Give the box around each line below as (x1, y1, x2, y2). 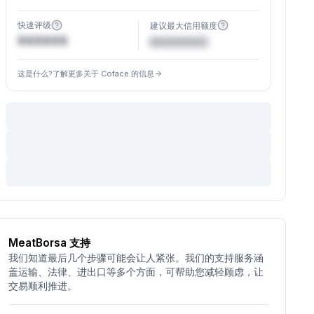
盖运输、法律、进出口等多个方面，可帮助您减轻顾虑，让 (8, 266, 264, 278)
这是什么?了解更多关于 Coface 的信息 (17, 69, 154, 78)
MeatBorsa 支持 (8, 236, 90, 250)
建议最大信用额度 (150, 20, 218, 31)
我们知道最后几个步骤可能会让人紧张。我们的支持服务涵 (8, 252, 264, 264)
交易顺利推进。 (8, 280, 77, 292)
